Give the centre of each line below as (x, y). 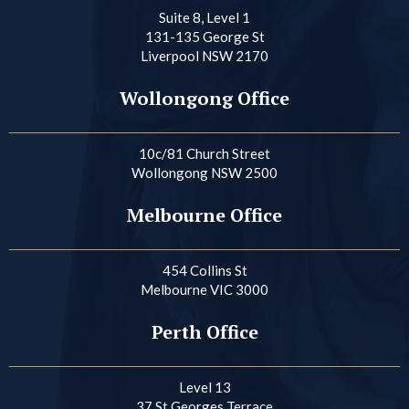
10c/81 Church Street (204, 153)
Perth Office (204, 331)
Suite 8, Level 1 (204, 17)
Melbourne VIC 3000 (204, 289)
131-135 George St (204, 36)
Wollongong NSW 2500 (204, 172)
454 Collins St (204, 270)
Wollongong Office (204, 98)
